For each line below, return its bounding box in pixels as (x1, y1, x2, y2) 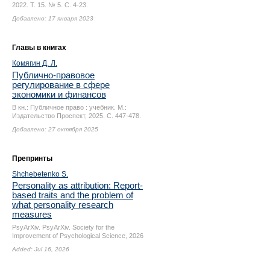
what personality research (12, 199, 113, 210)
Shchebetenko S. (12, 169, 68, 178)
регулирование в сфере (12, 79, 110, 90)
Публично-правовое (12, 69, 95, 80)
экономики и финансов (12, 89, 106, 99)
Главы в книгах (12, 43, 66, 52)
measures (12, 209, 52, 220)
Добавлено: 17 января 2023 (12, 15, 93, 22)
